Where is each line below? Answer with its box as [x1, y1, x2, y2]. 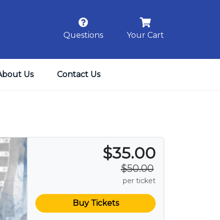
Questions [63, 30, 103, 40]
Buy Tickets [72, 198, 119, 208]
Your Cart [127, 30, 164, 40]
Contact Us [57, 70, 100, 79]
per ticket [123, 176, 156, 185]
